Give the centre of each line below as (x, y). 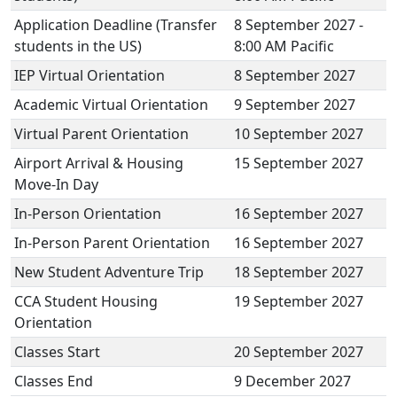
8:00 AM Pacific (284, 46)
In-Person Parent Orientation (114, 243)
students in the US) (78, 46)
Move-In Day (58, 184)
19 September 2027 (299, 301)
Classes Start (62, 352)
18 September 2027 (299, 272)
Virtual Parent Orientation (101, 134)
